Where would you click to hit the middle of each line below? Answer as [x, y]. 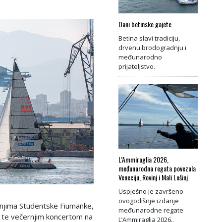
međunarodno [140, 57]
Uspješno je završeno [151, 191]
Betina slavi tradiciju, [149, 38]
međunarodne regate [151, 210]
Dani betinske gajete [145, 24]
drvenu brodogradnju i [152, 47]
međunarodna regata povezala [157, 168]
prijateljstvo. [137, 66]
